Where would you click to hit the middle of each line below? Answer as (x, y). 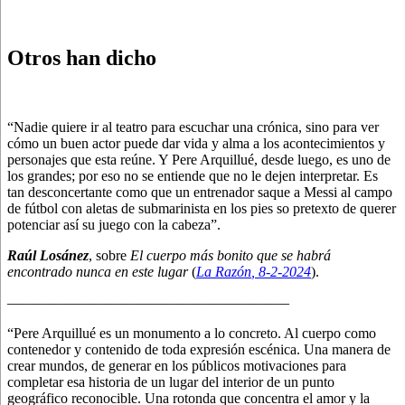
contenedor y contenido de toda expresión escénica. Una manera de (199, 349)
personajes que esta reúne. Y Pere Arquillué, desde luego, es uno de (199, 159)
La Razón (224, 271)
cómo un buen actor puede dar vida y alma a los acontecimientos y (196, 143)
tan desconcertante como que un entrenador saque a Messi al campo (200, 192)
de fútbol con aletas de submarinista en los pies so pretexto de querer (202, 208)
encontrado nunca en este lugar (98, 271)
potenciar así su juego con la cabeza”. (114, 224)
